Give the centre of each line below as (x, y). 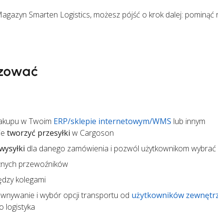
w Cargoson (92, 133)
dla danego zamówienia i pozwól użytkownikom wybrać (120, 149)
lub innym (188, 121)
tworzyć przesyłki (38, 133)
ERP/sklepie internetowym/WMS (112, 121)
